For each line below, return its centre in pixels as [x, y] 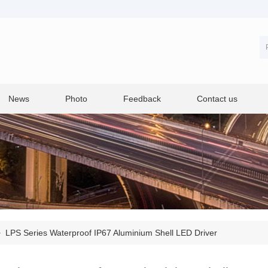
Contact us [217, 99]
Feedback [142, 99]
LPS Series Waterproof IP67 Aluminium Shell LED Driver [110, 233]
